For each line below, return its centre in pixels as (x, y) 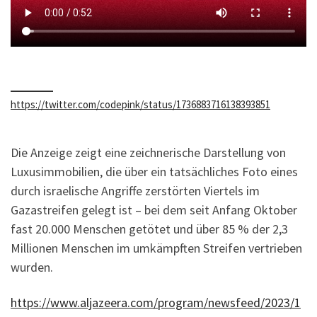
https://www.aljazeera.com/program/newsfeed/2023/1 (156, 302)
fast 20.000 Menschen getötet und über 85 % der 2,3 (149, 229)
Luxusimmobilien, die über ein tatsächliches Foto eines (154, 172)
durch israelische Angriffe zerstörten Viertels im (135, 191)
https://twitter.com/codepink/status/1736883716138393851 (140, 104)
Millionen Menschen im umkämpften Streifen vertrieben (156, 248)
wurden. (32, 267)
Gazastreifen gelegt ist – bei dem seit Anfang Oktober (154, 210)
